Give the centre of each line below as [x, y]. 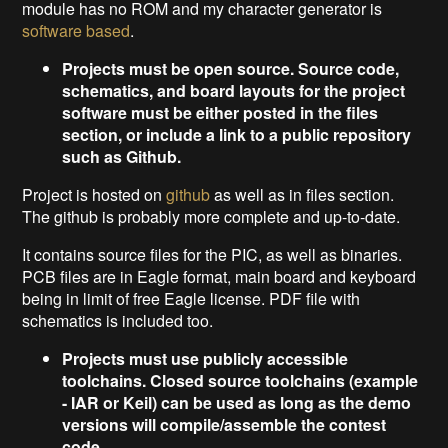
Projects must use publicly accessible [205, 358]
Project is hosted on [94, 194]
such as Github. [122, 156]
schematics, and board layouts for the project [234, 90]
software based [76, 30]
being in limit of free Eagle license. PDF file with [191, 298]
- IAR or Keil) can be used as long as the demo [237, 402]
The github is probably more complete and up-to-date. [211, 216]
